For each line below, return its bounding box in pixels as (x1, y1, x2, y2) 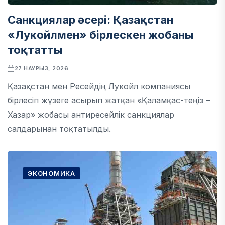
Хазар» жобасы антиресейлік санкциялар (8, 109, 174, 120)
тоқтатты (8, 43, 62, 56)
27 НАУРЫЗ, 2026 (14, 65, 69, 72)
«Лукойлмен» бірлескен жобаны (8, 28, 193, 41)
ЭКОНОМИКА (28, 169, 76, 177)
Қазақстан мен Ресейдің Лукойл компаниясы (8, 81, 190, 91)
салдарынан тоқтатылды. (8, 124, 111, 134)
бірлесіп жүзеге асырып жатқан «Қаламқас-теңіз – (8, 95, 210, 105)
